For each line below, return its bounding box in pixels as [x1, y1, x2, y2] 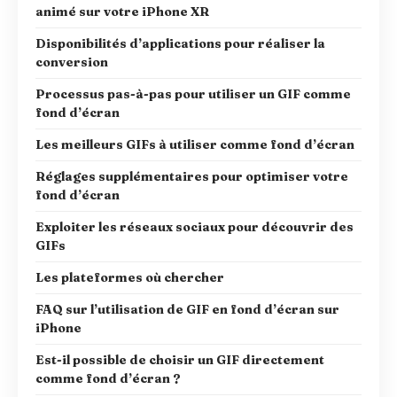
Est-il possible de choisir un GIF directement [35, 351, 324, 368]
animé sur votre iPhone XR [35, 3, 209, 19]
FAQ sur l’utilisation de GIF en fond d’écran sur [35, 300, 339, 317]
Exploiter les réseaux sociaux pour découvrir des [35, 218, 354, 235]
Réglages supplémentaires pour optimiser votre [35, 167, 348, 184]
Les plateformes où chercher [35, 269, 224, 285]
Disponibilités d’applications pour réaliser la [35, 35, 325, 51]
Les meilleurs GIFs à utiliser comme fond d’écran [35, 136, 354, 152]
